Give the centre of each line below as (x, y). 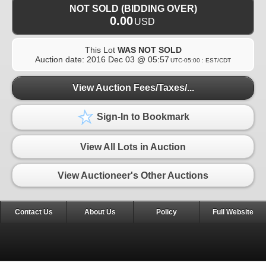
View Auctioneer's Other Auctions (133, 175)
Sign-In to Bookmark (142, 117)
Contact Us (34, 212)
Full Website (233, 212)
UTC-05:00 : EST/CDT (201, 60)
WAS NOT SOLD (149, 50)
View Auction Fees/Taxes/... (133, 88)
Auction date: (61, 59)
